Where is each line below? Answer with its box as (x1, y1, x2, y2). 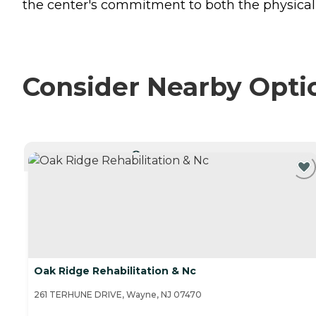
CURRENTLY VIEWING (140, 150, 216, 158)
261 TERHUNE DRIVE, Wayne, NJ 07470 (34, 289, 202, 300)
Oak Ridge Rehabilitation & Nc (34, 265, 196, 278)
